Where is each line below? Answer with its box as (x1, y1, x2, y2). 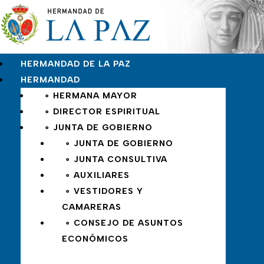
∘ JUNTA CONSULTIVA (65, 154, 167, 165)
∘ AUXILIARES (65, 170, 130, 181)
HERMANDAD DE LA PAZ (21, 59, 131, 70)
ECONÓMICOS (62, 234, 128, 245)
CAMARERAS (62, 202, 121, 213)
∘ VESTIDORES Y (65, 186, 143, 197)
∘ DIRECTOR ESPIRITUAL (44, 107, 160, 117)
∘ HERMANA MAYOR (44, 91, 137, 101)
